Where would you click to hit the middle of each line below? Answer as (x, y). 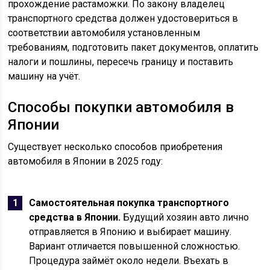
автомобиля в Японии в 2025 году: (86, 161)
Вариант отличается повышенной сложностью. (135, 246)
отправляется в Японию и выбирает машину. (130, 232)
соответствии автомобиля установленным (104, 33)
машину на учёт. (44, 76)
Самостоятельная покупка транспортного (129, 203)
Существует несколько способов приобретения (115, 147)
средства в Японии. (75, 217)
